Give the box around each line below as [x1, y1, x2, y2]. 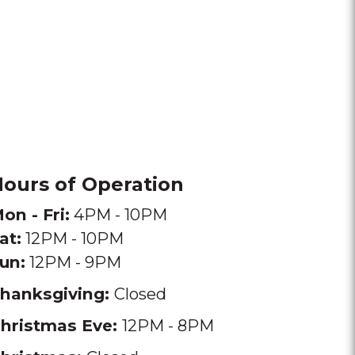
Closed [114, 284, 166, 303]
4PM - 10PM [70, 204, 167, 224]
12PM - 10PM [21, 228, 124, 248]
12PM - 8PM [122, 315, 214, 335]
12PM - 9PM [25, 252, 121, 272]
